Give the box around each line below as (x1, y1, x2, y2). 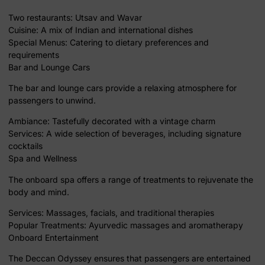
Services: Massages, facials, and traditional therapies (8, 208, 214, 218)
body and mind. (8, 186, 69, 197)
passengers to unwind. (8, 95, 96, 105)
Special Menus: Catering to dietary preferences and (8, 37, 209, 47)
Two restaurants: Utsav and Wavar (8, 12, 142, 22)
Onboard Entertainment (8, 232, 99, 243)
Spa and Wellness (8, 153, 77, 164)
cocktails (8, 141, 43, 151)
